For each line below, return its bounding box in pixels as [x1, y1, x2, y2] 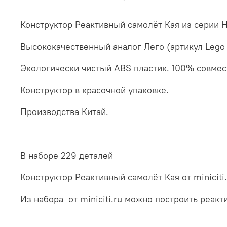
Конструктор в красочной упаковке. [20, 84, 169, 96]
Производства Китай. [20, 105, 108, 118]
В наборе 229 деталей [20, 149, 113, 161]
